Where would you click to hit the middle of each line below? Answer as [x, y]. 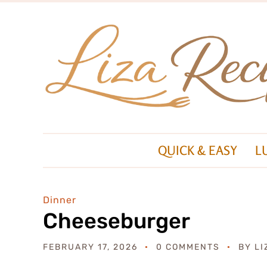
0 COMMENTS [188, 247]
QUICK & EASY [198, 150]
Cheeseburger [117, 221]
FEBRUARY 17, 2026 [90, 247]
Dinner [60, 200]
